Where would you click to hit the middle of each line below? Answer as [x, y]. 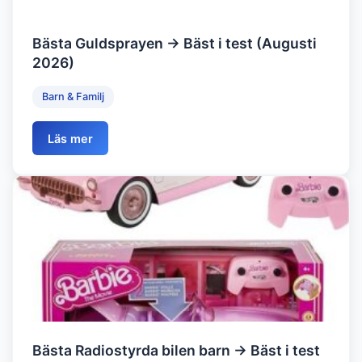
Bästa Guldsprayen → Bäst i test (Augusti [175, 44]
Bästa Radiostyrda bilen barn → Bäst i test [176, 351]
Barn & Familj [73, 97]
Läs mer [71, 138]
